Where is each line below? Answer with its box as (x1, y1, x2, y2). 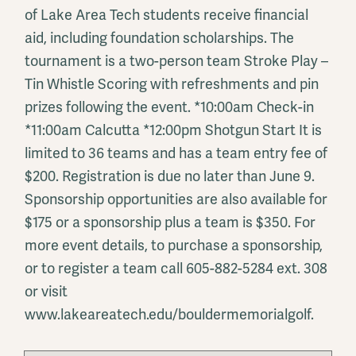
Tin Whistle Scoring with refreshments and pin (25, 75, 319, 94)
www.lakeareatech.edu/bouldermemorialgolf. (25, 305, 314, 324)
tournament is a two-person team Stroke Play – (25, 52, 328, 71)
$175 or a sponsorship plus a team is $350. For (25, 213, 315, 232)
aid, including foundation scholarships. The (25, 29, 294, 48)
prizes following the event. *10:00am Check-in (25, 98, 314, 117)
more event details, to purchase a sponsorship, (25, 236, 323, 255)
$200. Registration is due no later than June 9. (25, 167, 315, 186)
